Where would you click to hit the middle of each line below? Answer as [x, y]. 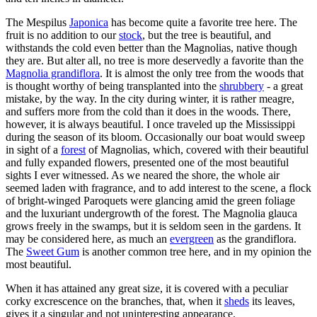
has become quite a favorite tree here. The [203, 22]
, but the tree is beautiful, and [207, 35]
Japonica [89, 22]
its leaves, [272, 301]
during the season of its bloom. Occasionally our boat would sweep [155, 137]
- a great [283, 86]
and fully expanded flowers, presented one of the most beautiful [147, 162]
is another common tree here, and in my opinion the [195, 251]
